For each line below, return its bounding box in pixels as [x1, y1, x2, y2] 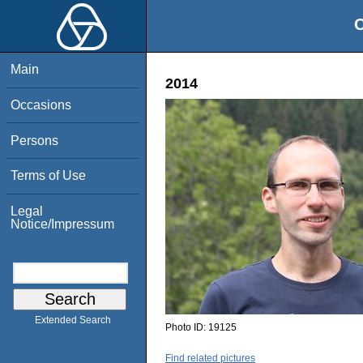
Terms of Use [11, 169, 87, 183]
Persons [11, 133, 59, 147]
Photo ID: [165, 322, 208, 334]
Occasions [11, 97, 72, 112]
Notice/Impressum [11, 216, 115, 231]
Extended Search [35, 314, 111, 327]
